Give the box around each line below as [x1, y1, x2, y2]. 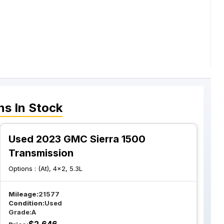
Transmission [8, 147, 74, 159]
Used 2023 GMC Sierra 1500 [8, 133, 146, 145]
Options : [8, 164, 38, 172]
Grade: [8, 208, 32, 216]
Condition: [8, 199, 45, 207]
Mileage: [8, 190, 39, 198]
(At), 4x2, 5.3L [38, 164, 83, 172]
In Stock [11, 100, 62, 115]
